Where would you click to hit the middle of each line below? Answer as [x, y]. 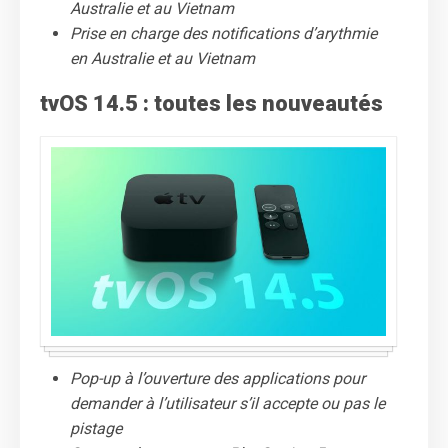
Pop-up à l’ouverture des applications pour [217, 378]
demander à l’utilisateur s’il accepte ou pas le [227, 403]
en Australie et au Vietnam [162, 58]
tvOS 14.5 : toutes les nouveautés [211, 103]
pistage [96, 428]
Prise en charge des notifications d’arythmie [223, 33]
